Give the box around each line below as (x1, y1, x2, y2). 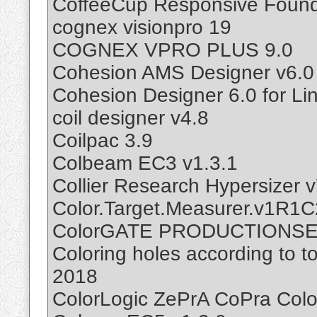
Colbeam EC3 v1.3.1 (52, 152, 238, 175)
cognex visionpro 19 (52, 16, 231, 39)
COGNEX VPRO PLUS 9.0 (52, 39, 293, 62)
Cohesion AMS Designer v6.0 (52, 62, 314, 84)
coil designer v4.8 (52, 107, 209, 129)
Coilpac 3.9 (52, 129, 153, 152)
